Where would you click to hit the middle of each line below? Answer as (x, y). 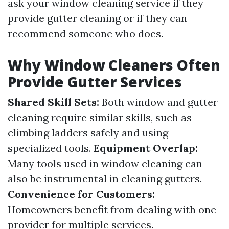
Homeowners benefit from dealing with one (112, 209)
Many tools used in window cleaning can (105, 163)
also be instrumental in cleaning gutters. (105, 179)
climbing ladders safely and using (88, 133)
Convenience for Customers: (81, 194)
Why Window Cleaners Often (114, 65)
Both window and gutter (158, 102)
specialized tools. (51, 148)
